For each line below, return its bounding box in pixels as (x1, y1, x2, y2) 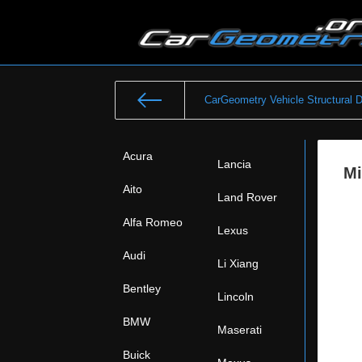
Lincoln (217, 290, 254, 303)
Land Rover (217, 191, 277, 204)
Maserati (217, 323, 262, 336)
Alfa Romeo (123, 216, 183, 229)
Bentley (123, 282, 161, 295)
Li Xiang (217, 257, 259, 270)
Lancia (217, 158, 251, 170)
